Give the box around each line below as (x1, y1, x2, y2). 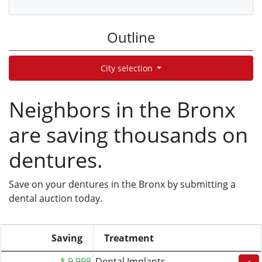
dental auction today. (9, 192, 102, 205)
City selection (100, 63, 155, 74)
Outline (107, 27, 155, 47)
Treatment (104, 232, 154, 244)
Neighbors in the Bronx (9, 95, 236, 124)
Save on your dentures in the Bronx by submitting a (9, 178, 236, 191)
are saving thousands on (9, 120, 248, 149)
